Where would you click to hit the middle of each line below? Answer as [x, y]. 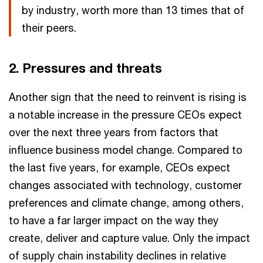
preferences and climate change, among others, [126, 203]
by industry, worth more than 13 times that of [133, 10]
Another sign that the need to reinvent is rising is [128, 97]
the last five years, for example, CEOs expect [119, 167]
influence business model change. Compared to [126, 150]
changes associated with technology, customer [125, 185]
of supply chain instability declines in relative [117, 255]
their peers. [49, 28]
